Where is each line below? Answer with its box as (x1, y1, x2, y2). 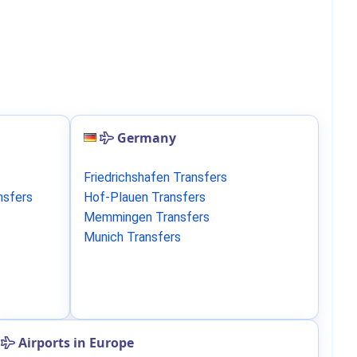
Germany (117, 129, 176, 147)
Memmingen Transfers (84, 210, 210, 225)
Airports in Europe (15, 334, 134, 351)
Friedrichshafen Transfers (84, 170, 227, 185)
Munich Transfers (84, 229, 181, 245)
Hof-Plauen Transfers (84, 190, 206, 205)
